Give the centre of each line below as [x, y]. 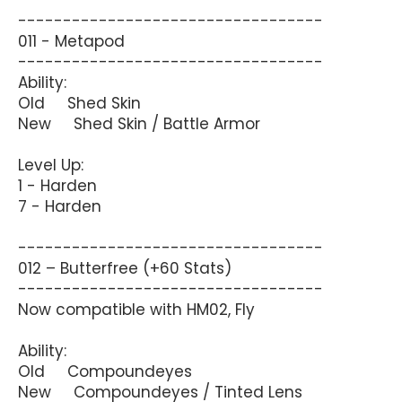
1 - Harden [57, 185]
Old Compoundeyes [105, 371]
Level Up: [51, 165]
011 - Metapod [71, 41]
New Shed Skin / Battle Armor [139, 123]
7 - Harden [60, 206]
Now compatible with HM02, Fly [136, 309]
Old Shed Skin [79, 103]
